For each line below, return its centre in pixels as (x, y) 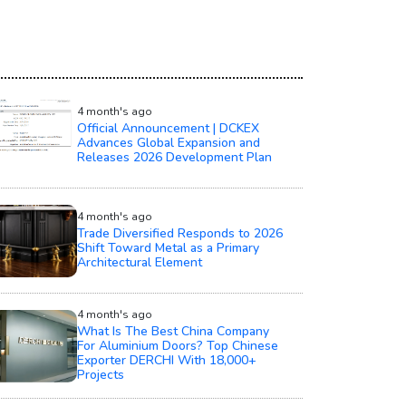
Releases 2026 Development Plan (174, 158)
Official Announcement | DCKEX (168, 129)
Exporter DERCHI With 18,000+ (166, 361)
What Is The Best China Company (173, 332)
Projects (100, 375)
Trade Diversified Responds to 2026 (179, 234)
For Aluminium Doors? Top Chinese (177, 346)
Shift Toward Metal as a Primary (168, 248)
